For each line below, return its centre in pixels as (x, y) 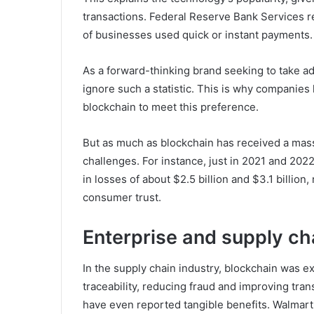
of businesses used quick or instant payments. (198, 34)
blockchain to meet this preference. (171, 107)
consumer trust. (122, 197)
